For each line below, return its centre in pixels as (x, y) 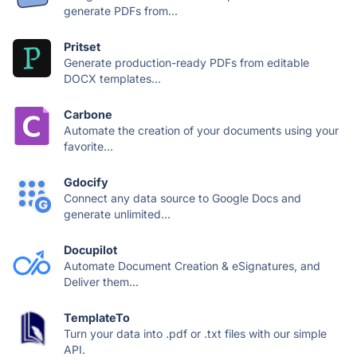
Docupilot (90, 249)
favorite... (88, 146)
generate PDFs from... (121, 10)
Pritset (82, 46)
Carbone (88, 114)
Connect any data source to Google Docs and (182, 198)
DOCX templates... (112, 78)
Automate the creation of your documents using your (201, 130)
